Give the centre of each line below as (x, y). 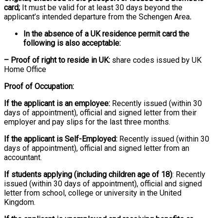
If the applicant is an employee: (57, 103)
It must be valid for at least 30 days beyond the (102, 7)
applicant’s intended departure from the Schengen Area (97, 17)
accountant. (23, 157)
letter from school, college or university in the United (93, 193)
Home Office (25, 69)
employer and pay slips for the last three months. (87, 122)
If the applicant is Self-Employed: (61, 139)
